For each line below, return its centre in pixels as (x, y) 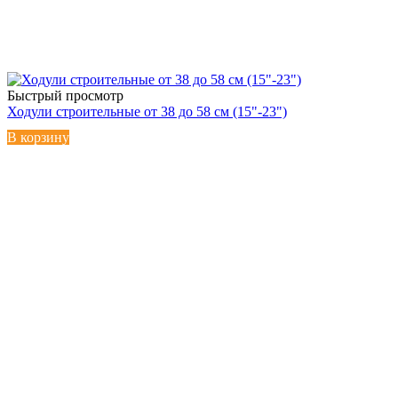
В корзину (38, 137)
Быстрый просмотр (65, 95)
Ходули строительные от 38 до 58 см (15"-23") (147, 111)
